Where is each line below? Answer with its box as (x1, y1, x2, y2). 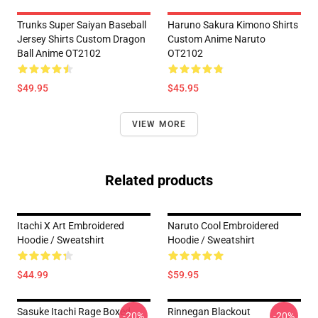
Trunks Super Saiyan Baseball (17, 19, 146, 31)
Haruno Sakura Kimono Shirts (168, 19, 298, 31)
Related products (105, 172, 213, 189)
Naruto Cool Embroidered (168, 220, 279, 231)
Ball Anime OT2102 (17, 48, 101, 59)
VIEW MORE (131, 119, 187, 129)
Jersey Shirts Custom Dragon (17, 33, 146, 45)
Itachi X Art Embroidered (17, 220, 124, 231)
